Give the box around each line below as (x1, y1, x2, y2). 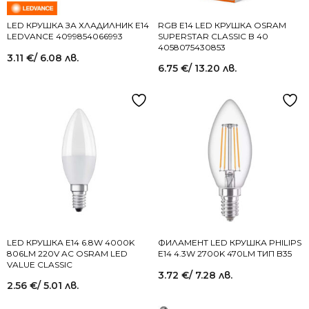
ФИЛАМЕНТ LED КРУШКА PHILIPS (158, 237, 301, 248)
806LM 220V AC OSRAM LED (7, 248, 128, 259)
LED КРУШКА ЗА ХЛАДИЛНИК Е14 (7, 19, 149, 30)
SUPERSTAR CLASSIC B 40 (158, 30, 268, 41)
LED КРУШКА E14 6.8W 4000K (7, 237, 134, 248)
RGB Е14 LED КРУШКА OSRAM (158, 19, 286, 30)
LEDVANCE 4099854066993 (7, 30, 123, 41)
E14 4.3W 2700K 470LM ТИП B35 (158, 248, 292, 259)
